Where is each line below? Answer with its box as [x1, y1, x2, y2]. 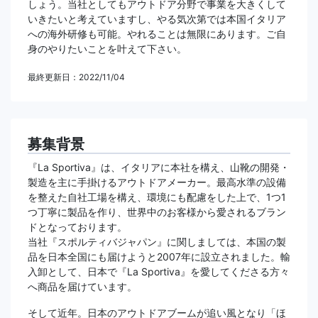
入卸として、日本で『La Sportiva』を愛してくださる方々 [28, 265, 290, 278]
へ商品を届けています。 [28, 280, 137, 292]
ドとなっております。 [28, 221, 127, 233]
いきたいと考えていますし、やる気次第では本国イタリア [28, 13, 286, 25]
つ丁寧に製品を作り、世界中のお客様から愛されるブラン [28, 206, 286, 218]
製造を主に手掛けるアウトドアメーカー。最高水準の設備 [28, 176, 286, 188]
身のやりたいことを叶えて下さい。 [28, 43, 187, 55]
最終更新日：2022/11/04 [28, 72, 125, 82]
